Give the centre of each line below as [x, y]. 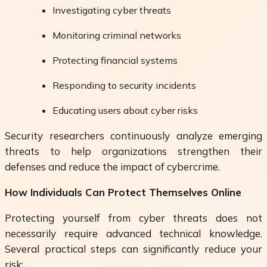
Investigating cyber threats [112, 10]
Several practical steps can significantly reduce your [133, 249]
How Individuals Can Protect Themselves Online [123, 193]
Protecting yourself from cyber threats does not [133, 218]
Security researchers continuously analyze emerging [133, 136]
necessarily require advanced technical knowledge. [133, 234]
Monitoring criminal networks [117, 35]
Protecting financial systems [115, 60]
